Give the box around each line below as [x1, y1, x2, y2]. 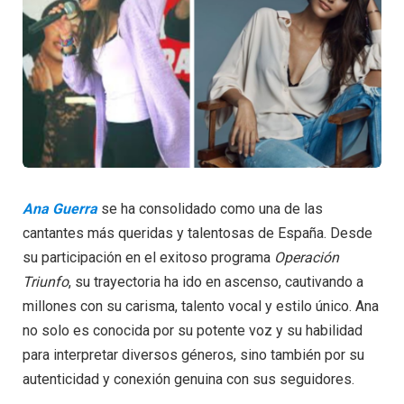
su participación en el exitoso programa [23, 249, 274, 267]
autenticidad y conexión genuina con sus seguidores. [23, 371, 354, 389]
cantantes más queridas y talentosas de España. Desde [23, 225, 372, 243]
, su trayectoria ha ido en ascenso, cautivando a [69, 273, 363, 291]
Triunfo [23, 273, 69, 291]
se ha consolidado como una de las [97, 200, 323, 218]
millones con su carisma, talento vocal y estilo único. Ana [23, 298, 379, 316]
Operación [274, 249, 339, 267]
